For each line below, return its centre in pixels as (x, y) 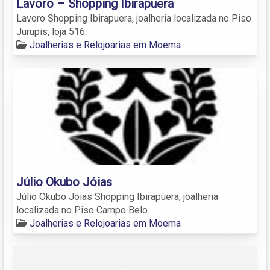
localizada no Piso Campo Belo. (83, 210)
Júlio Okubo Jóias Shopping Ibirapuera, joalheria (117, 196)
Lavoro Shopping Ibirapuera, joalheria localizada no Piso (134, 18)
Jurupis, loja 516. (52, 31)
